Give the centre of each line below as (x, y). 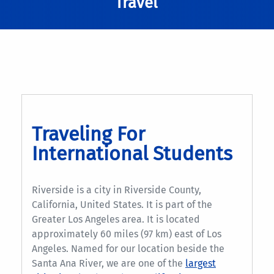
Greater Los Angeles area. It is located (116, 219)
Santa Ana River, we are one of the (109, 263)
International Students (132, 153)
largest (201, 263)
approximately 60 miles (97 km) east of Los (127, 234)
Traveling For (88, 134)
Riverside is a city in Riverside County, (117, 190)
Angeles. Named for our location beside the (128, 248)
